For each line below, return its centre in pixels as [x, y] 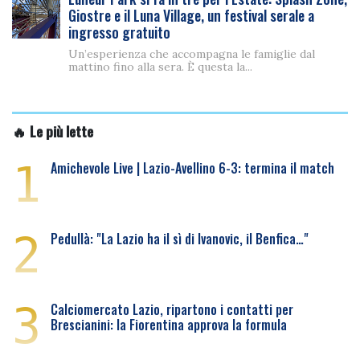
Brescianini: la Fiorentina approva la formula [169, 325]
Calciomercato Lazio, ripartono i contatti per [172, 309]
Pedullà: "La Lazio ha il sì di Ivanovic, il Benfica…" [180, 239]
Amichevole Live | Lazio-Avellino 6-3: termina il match [192, 168]
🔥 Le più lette [53, 131]
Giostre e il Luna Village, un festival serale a [191, 15]
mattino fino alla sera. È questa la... [160, 67]
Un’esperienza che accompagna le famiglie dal [192, 54]
